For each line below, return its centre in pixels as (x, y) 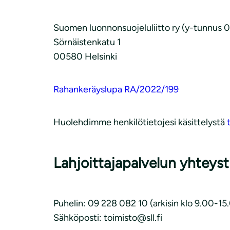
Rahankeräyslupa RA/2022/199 (116, 90)
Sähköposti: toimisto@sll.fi (108, 218)
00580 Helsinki (85, 57)
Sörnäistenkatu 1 (87, 42)
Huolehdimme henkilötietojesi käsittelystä (140, 122)
